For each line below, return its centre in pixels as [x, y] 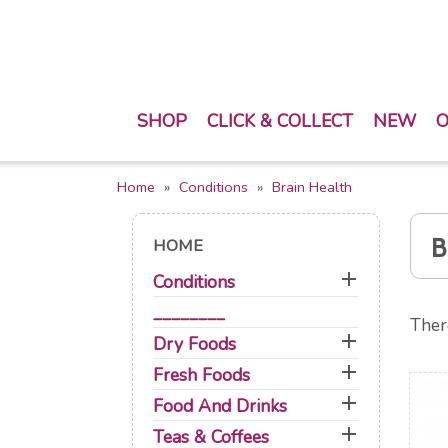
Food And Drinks [220, 406]
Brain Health [312, 187]
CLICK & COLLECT [280, 121]
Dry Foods [194, 344]
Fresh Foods [201, 375]
